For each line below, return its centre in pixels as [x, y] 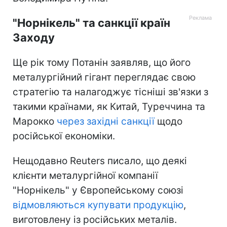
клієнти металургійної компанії [85, 175]
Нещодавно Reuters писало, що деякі [100, 161]
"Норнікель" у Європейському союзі [98, 190]
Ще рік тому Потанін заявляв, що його [102, 62]
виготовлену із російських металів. [95, 219]
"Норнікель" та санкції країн [91, 23]
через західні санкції [106, 121]
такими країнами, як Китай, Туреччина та [109, 106]
